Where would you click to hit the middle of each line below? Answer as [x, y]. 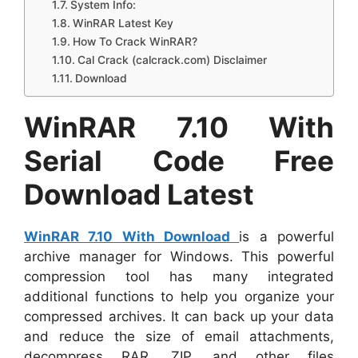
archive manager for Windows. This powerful [179, 257]
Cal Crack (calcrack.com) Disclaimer [172, 60]
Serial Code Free [179, 161]
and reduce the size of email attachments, [179, 336]
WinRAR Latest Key [124, 23]
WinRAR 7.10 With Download [132, 237]
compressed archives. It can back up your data [179, 316]
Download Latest [142, 194]
